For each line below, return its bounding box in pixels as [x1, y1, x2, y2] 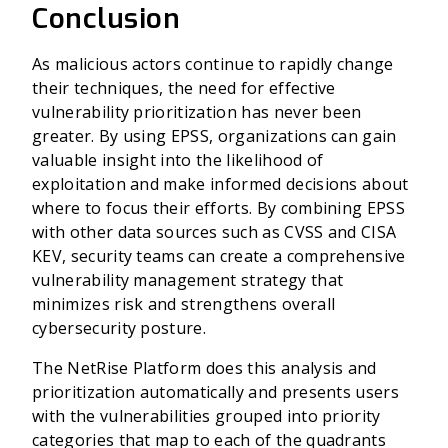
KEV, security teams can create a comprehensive [32, 245, 406, 267]
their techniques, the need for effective [32, 77, 336, 99]
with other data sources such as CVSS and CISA [32, 221, 397, 243]
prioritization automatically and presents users [32, 381, 400, 403]
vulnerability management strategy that [32, 269, 344, 291]
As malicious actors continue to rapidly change [32, 53, 394, 75]
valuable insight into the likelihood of [32, 149, 324, 171]
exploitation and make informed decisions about [32, 173, 409, 195]
